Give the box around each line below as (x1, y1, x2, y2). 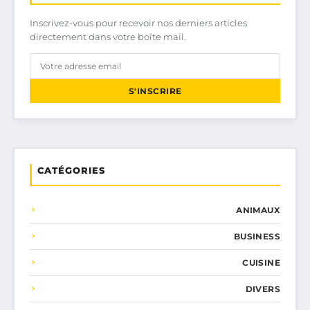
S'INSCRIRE (128, 85, 182, 96)
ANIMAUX (236, 204, 280, 215)
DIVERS (245, 283, 280, 294)
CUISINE (242, 257, 280, 268)
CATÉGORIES (37, 164, 105, 176)
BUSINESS (233, 230, 280, 241)
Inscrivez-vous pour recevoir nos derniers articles (30, 17, 247, 28)
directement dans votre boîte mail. (30, 30, 186, 42)
